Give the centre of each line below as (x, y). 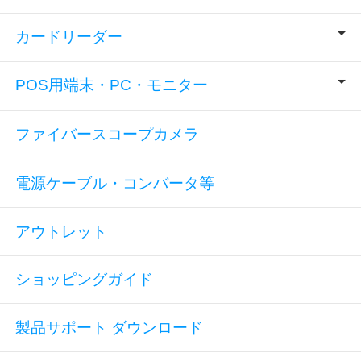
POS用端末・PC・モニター (112, 85)
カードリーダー (69, 37)
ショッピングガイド (85, 280)
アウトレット (62, 231)
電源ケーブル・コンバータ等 (115, 183)
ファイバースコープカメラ (108, 134)
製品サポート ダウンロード (110, 327)
